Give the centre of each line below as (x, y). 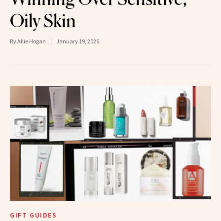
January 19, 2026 (78, 41)
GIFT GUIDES (34, 215)
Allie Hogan (32, 41)
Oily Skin (43, 21)
